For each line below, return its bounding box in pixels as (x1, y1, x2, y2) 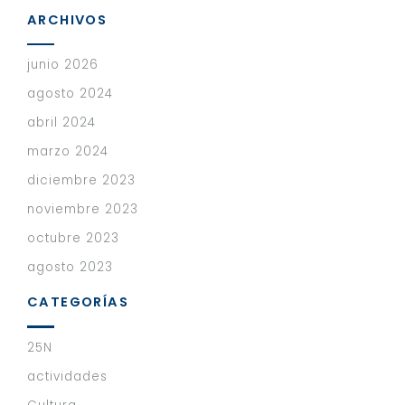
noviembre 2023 (27, 201, 138, 219)
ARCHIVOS (27, 10, 108, 29)
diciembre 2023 (27, 172, 136, 190)
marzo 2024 (27, 143, 108, 161)
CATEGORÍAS (27, 293, 128, 312)
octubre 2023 (27, 230, 119, 248)
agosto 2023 (27, 259, 113, 277)
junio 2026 (27, 56, 99, 74)
